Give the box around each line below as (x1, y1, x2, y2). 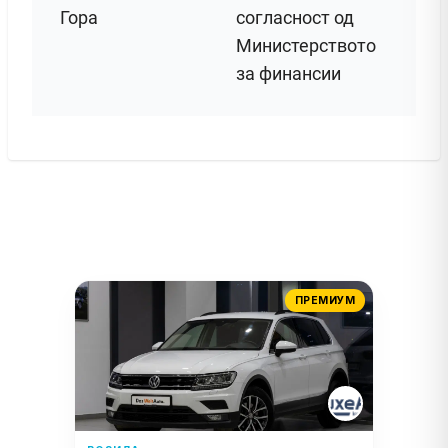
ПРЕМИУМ (294, 293, 355, 307)
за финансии (236, 62, 341, 84)
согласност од (236, 6, 354, 28)
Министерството (236, 34, 376, 56)
